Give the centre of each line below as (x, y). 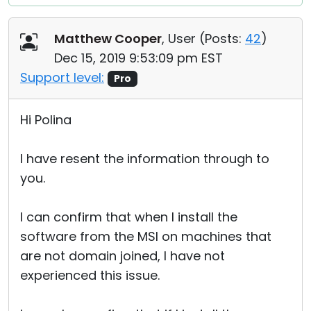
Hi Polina (46, 120)
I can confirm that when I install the (129, 217)
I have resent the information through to (145, 159)
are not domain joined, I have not (123, 256)
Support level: (62, 77)
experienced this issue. (90, 275)
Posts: (223, 39)
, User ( (183, 39)
